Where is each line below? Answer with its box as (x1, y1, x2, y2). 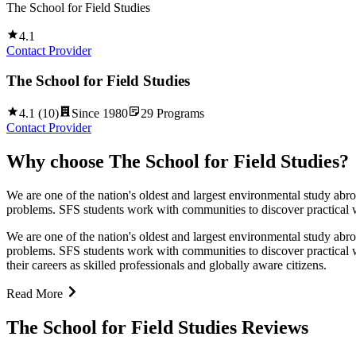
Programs (153, 106, 204, 121)
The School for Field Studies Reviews (6, 316, 308, 338)
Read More (6, 286, 63, 300)
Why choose (6, 150, 109, 172)
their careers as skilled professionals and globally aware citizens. (6, 257, 327, 272)
